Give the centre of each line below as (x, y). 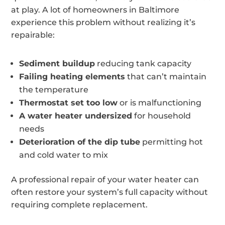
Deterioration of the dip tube (80, 142)
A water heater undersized (76, 116)
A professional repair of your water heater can (105, 179)
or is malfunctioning (160, 102)
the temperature (54, 89)
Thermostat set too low (69, 102)
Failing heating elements (72, 76)
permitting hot (172, 142)
